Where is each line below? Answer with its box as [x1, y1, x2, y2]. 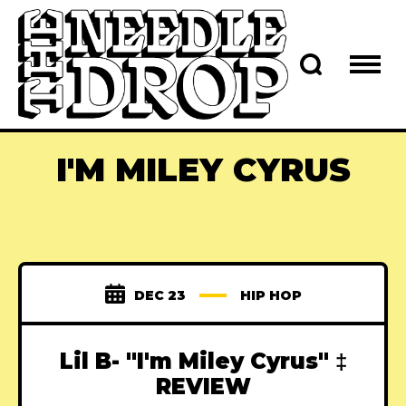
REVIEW [155, 373, 251, 401]
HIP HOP [239, 287, 302, 304]
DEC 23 [133, 287, 186, 304]
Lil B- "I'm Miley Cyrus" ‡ [59, 348, 347, 375]
